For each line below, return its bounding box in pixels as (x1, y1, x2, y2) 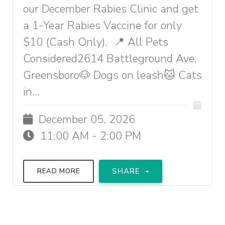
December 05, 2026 (36, 112, 135, 127)
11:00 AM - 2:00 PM (37, 129, 141, 144)
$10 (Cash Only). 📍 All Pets (23, 35, 168, 50)
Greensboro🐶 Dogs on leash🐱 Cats (23, 68, 202, 83)
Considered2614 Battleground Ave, (23, 51, 197, 66)
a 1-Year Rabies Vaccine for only (23, 18, 182, 33)
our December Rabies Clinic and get (23, 2, 198, 17)
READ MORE (37, 167, 80, 176)
